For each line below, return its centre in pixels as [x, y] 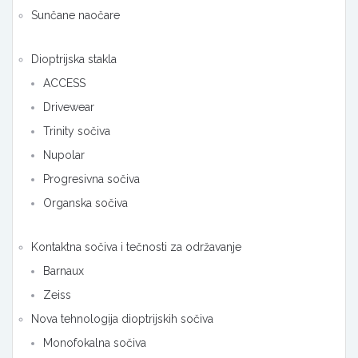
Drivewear [69, 107]
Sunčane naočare [76, 16]
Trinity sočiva [77, 131]
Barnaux [64, 271]
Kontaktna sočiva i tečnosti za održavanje [136, 247]
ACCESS [64, 84]
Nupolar [64, 155]
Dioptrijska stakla [74, 60]
